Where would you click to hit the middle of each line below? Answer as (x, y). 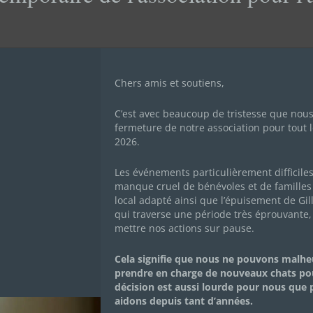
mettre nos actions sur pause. (184, 228)
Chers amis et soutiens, (169, 82)
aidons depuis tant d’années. (184, 300)
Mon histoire (121, 257)
